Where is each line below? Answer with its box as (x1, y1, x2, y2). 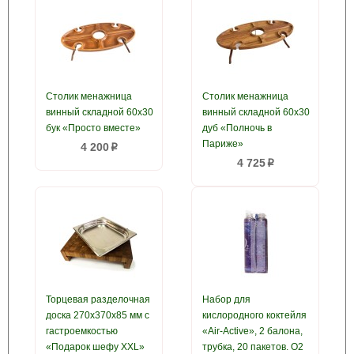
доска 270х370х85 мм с (46, 310, 149, 321)
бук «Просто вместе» (46, 122, 141, 134)
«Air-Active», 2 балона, (202, 326, 303, 337)
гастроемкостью (46, 326, 118, 337)
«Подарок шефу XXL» (46, 341, 145, 352)
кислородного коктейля (202, 310, 307, 321)
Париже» (202, 138, 243, 149)
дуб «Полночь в (202, 122, 272, 134)
